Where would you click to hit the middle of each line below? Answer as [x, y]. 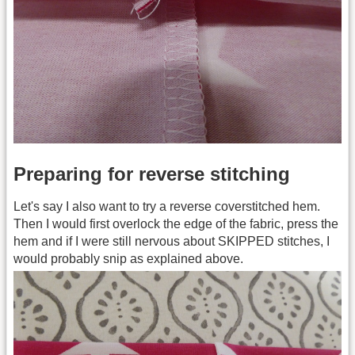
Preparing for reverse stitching [152, 174]
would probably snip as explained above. [128, 259]
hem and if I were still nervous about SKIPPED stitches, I [172, 242]
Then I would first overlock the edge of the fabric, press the [176, 224]
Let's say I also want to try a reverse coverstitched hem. [167, 207]
